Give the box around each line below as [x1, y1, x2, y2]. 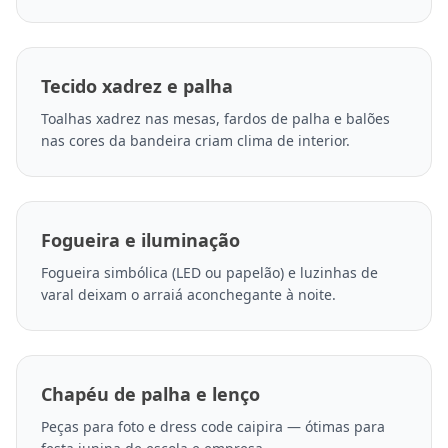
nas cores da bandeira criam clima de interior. [41, 131, 350, 151]
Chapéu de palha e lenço [41, 382, 260, 407]
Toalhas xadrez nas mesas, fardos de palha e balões [41, 109, 390, 129]
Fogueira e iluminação [41, 228, 240, 253]
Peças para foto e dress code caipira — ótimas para [41, 417, 385, 437]
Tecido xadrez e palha [41, 74, 233, 99]
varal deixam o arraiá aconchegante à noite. [41, 285, 336, 305]
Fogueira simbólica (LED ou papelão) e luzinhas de [41, 263, 378, 283]
